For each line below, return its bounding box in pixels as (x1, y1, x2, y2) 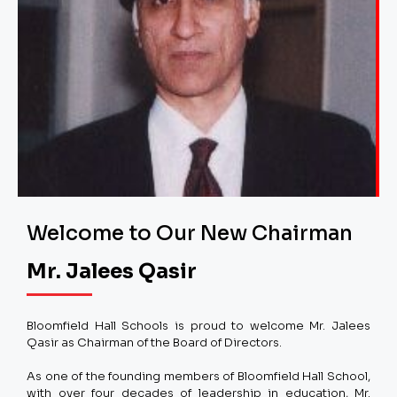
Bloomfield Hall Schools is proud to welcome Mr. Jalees (27, 317, 370, 333)
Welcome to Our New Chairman (27, 220, 353, 246)
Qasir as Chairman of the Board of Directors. (27, 334, 282, 350)
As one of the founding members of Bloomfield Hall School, (27, 368, 370, 384)
